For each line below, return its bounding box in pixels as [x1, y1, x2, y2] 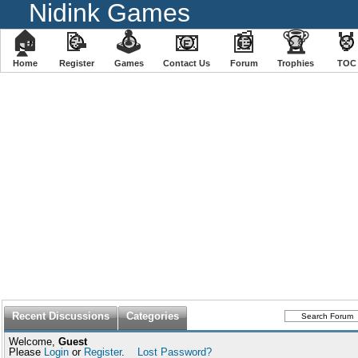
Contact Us [163, 58, 211, 68]
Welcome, [9, 336, 58, 348]
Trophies [277, 58, 315, 68]
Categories [126, 310, 179, 322]
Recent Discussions [12, 310, 109, 322]
